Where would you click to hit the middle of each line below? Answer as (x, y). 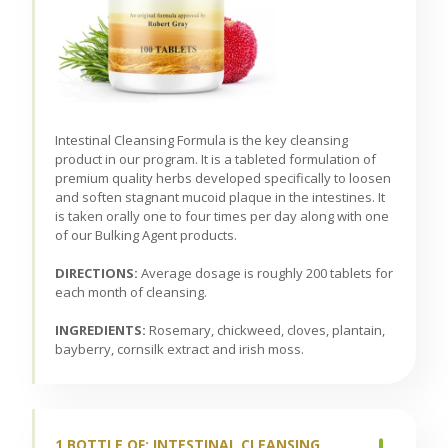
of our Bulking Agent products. (146, 234)
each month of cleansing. (131, 291)
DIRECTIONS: (98, 272)
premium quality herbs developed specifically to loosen (223, 177)
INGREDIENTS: (101, 329)
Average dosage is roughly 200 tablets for (267, 272)
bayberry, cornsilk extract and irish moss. (180, 348)
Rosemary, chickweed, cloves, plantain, (266, 329)
